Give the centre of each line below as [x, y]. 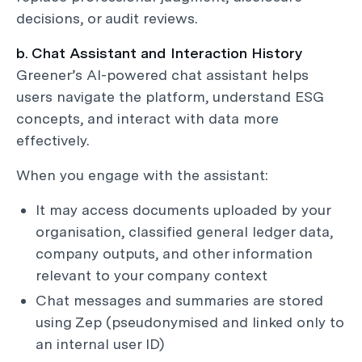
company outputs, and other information [174, 253]
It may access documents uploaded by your [183, 210]
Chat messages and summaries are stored [179, 300]
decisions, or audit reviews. [107, 18]
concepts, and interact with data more [147, 118]
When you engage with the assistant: [142, 175]
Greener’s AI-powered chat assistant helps [162, 75]
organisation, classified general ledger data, [184, 232]
